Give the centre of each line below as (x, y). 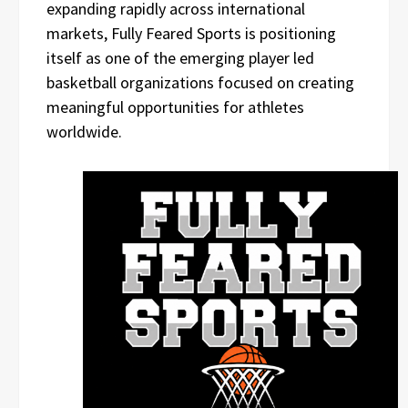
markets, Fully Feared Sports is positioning (191, 33)
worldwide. (84, 132)
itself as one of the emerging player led (180, 58)
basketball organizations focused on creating (200, 82)
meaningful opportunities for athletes (175, 107)
